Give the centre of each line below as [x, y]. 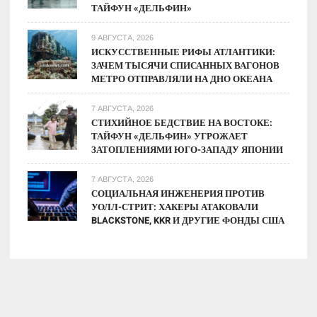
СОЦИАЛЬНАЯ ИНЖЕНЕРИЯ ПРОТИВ [178, 194]
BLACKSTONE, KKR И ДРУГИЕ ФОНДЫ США [188, 221]
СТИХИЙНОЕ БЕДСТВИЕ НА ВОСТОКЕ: [182, 123]
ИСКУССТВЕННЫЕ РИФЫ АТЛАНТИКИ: [184, 52]
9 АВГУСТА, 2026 [123, 38]
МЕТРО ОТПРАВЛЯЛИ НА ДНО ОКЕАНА [182, 79]
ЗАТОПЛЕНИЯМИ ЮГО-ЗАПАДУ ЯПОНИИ [188, 150]
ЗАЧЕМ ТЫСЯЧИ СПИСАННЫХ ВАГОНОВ [186, 66]
